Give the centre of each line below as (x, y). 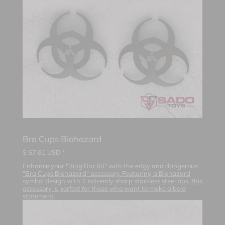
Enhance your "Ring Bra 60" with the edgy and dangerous (110, 166)
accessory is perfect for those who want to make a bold (104, 189)
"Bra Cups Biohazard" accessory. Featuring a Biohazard (106, 174)
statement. (39, 196)
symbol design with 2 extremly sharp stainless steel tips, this (112, 181)
